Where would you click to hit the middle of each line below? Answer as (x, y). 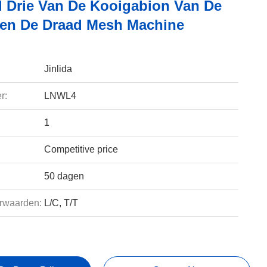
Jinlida (58, 69)
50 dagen (64, 176)
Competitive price (81, 149)
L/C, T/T (61, 203)
